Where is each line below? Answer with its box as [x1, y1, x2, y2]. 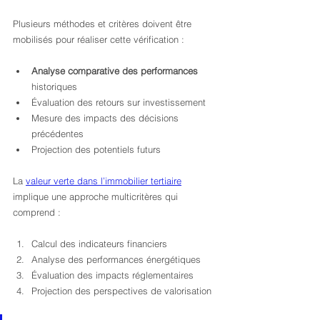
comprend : [13, 206, 61, 218]
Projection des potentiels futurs [31, 144, 161, 155]
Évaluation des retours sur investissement [31, 96, 206, 108]
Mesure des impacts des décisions [31, 112, 181, 124]
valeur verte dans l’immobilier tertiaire [26, 175, 181, 186]
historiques [31, 81, 77, 92]
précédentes [31, 128, 84, 139]
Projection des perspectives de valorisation [31, 285, 211, 296]
